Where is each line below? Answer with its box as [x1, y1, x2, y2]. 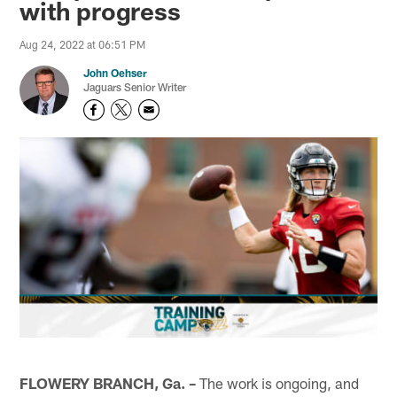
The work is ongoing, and [196, 373, 360, 392]
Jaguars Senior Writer [83, 81, 187, 94]
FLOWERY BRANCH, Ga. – [19, 373, 197, 392]
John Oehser [83, 66, 148, 80]
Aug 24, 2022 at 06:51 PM [19, 38, 146, 51]
